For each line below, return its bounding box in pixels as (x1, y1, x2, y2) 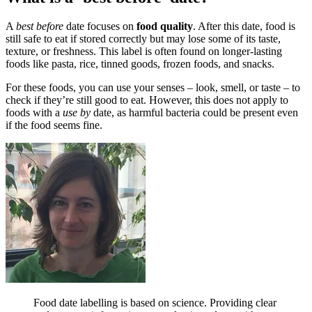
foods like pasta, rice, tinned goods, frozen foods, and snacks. (6, 58, 274, 70)
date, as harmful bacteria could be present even (91, 107, 298, 119)
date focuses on (63, 20, 136, 33)
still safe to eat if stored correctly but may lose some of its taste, (6, 33, 281, 45)
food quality (136, 20, 193, 33)
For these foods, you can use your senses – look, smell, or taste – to (6, 81, 300, 94)
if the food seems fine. (6, 119, 105, 132)
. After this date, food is (193, 20, 295, 33)
